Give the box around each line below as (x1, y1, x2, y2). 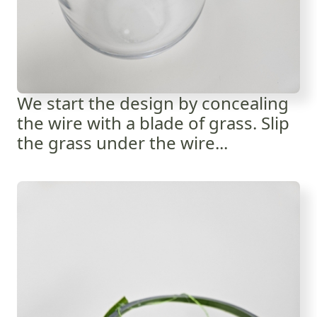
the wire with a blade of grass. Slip (17, 110, 289, 134)
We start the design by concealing (17, 91, 289, 115)
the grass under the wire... (17, 130, 228, 154)
